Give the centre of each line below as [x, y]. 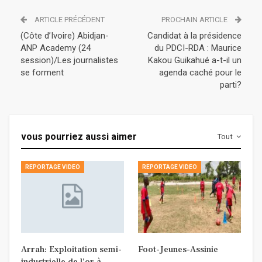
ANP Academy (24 [56, 48]
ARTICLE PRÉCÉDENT [69, 20]
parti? [231, 85]
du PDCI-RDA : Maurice [198, 48]
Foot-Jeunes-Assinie [178, 250]
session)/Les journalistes [69, 61]
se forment [42, 73]
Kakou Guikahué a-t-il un [195, 61]
